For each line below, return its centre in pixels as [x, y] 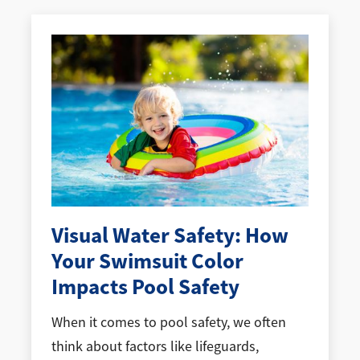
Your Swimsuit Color [147, 261]
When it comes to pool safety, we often [168, 323]
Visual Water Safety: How [170, 235]
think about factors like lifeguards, [155, 347]
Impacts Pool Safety [145, 286]
